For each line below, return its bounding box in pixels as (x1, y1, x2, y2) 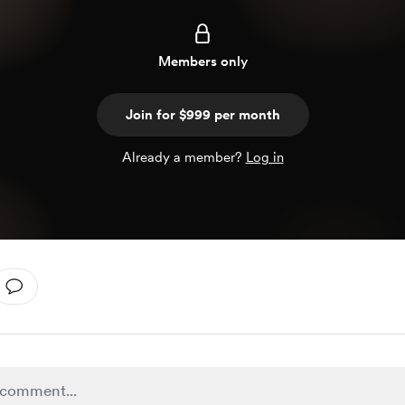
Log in (245, 149, 284, 165)
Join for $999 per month (125, 107, 280, 123)
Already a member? (121, 149, 246, 165)
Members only (157, 53, 248, 70)
